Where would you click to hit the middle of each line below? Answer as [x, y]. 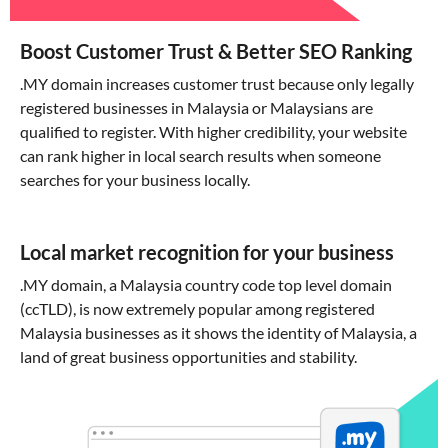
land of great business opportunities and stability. [188, 356]
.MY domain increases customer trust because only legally [217, 83]
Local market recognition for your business [207, 251]
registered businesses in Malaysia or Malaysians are [196, 107]
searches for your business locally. [135, 179]
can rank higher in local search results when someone [200, 155]
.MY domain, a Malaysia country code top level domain [206, 284]
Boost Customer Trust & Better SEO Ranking [216, 50]
